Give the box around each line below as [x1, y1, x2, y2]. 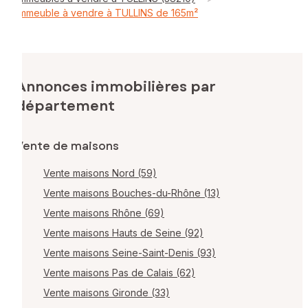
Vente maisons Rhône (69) [43, 207, 164, 219]
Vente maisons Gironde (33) [43, 287, 170, 299]
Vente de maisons [16, 138, 119, 155]
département [16, 96, 115, 117]
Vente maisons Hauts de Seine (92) [43, 227, 203, 239]
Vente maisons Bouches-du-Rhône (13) [43, 187, 220, 199]
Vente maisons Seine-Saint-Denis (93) [43, 247, 216, 259]
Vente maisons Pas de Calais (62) [43, 267, 195, 279]
